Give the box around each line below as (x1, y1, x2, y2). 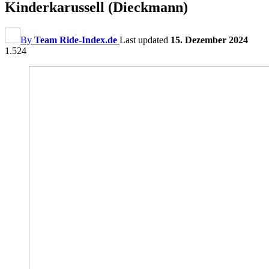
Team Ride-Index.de (34, 34, 117, 45)
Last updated (119, 34, 171, 45)
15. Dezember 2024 (171, 34, 248, 45)
